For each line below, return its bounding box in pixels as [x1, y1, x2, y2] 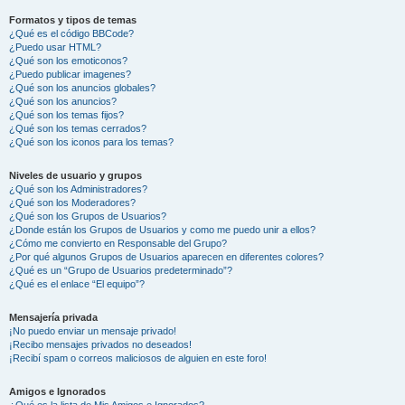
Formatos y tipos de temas [9, 14, 137, 25]
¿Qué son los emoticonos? [9, 54, 127, 66]
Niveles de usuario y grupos [9, 169, 142, 181]
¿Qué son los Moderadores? [9, 196, 136, 208]
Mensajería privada [9, 311, 98, 323]
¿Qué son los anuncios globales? [9, 81, 155, 93]
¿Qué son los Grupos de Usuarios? [9, 210, 166, 221]
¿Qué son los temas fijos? [9, 108, 124, 120]
